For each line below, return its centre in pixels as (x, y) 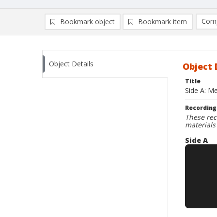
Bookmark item (163, 22)
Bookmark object (87, 22)
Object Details (71, 64)
